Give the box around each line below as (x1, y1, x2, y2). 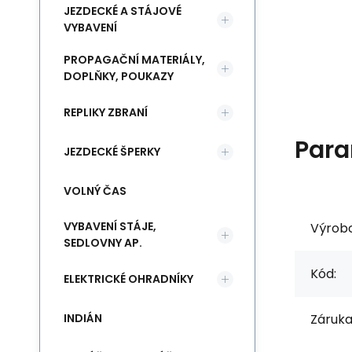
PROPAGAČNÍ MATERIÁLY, (64, 52, 205, 68)
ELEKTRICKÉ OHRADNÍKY (64, 270, 193, 287)
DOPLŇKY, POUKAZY (64, 68, 174, 84)
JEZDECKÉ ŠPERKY (64, 143, 160, 159)
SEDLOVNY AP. (64, 235, 142, 251)
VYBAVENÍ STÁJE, (64, 218, 156, 234)
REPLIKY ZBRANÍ (64, 104, 148, 120)
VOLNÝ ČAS (64, 182, 126, 199)
